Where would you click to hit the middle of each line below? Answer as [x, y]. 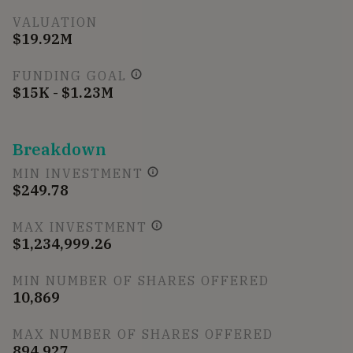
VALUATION [55, 22]
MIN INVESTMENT [78, 173]
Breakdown [60, 149]
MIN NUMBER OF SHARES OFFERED [141, 280]
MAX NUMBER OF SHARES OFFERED [143, 334]
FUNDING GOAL [70, 75]
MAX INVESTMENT [80, 227]
